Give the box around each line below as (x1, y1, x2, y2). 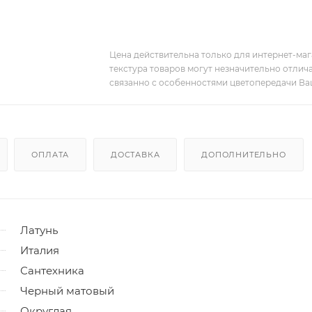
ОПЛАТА (31, 149, 70, 159)
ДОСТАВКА (111, 149, 160, 159)
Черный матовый (20, 283, 114, 297)
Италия (20, 243, 59, 257)
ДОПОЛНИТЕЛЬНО (201, 149, 286, 159)
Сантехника (20, 263, 84, 277)
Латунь (20, 223, 58, 237)
